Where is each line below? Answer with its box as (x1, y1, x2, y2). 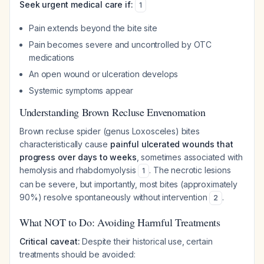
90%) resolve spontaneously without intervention (19, 192, 210, 202)
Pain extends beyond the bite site (29, 23, 157, 33)
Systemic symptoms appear (29, 85, 134, 95)
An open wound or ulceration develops (29, 69, 179, 79)
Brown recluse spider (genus (19, 126, 132, 136)
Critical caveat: (19, 236, 80, 246)
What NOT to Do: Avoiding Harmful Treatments (19, 215, 220, 229)
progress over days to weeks (19, 152, 137, 162)
